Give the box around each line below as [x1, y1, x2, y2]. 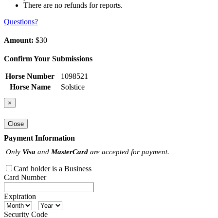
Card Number [4, 173, 46, 182]
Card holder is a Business [14, 164, 91, 173]
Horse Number [5, 72, 54, 81]
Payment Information [4, 133, 75, 142]
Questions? [4, 18, 38, 26]
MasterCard [51, 147, 88, 156]
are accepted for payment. [88, 147, 169, 156]
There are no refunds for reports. [23, 1, 123, 10]
